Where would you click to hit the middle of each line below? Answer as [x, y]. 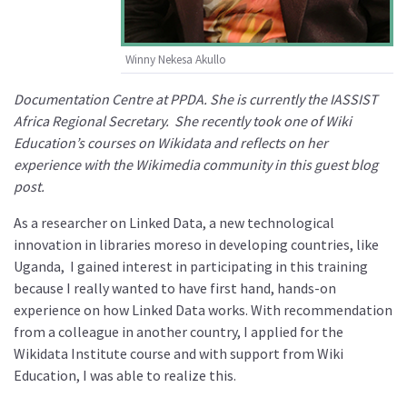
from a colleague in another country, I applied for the [179, 332]
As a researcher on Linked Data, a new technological [174, 223]
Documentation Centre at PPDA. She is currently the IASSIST [196, 99]
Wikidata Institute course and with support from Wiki [179, 354]
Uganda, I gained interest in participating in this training [191, 267]
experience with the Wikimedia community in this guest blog [196, 165]
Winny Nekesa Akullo [176, 60]
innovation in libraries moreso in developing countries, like [196, 245]
